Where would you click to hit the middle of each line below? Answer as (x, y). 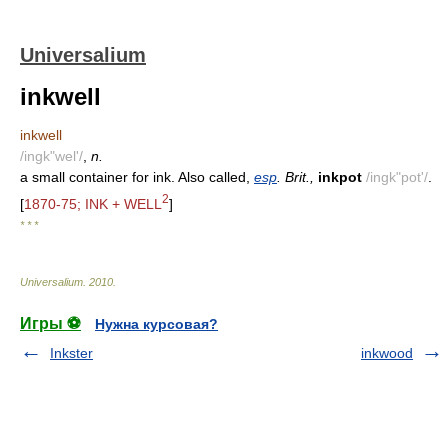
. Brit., (295, 177)
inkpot (340, 177)
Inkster (71, 352)
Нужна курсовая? (156, 323)
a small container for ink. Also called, (137, 177)
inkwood (387, 352)
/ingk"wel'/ (51, 156)
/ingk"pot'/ (397, 177)
